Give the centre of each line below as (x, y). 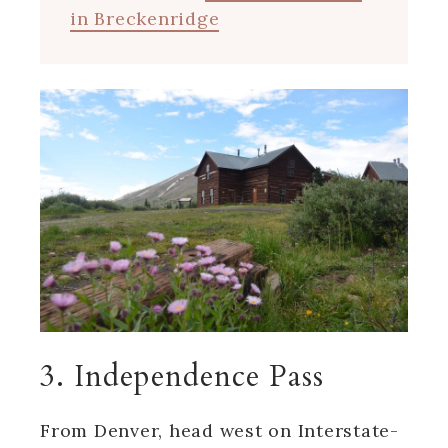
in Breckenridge (145, 18)
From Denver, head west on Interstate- (219, 430)
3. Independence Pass (182, 376)
